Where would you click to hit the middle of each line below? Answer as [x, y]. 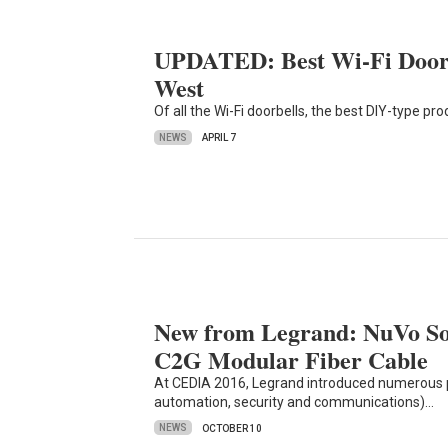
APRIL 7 [219, 138]
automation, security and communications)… [294, 401]
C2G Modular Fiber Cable [291, 359]
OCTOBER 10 [232, 428]
